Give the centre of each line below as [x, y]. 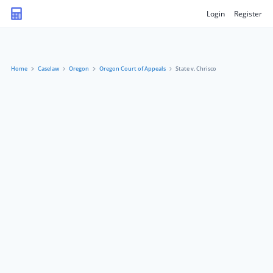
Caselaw [48, 69]
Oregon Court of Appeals [132, 69]
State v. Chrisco [196, 69]
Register [248, 13]
